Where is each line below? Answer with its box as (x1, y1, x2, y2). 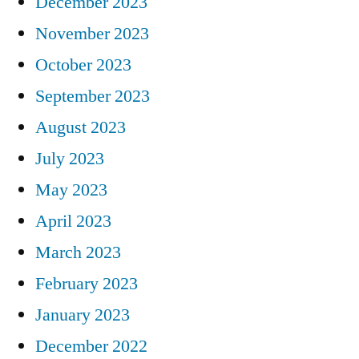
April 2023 (35, 210, 111, 233)
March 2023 (35, 241, 121, 264)
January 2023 (35, 304, 130, 327)
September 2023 (35, 85, 150, 108)
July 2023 (35, 147, 104, 171)
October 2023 (35, 54, 131, 77)
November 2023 (35, 22, 149, 46)
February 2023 (35, 272, 138, 296)
